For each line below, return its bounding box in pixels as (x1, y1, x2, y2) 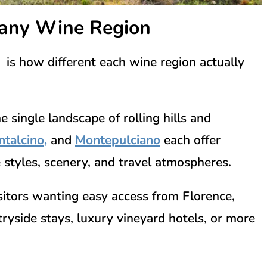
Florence (182, 187, 232, 204)
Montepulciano (75, 131, 160, 148)
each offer (160, 131, 221, 148)
